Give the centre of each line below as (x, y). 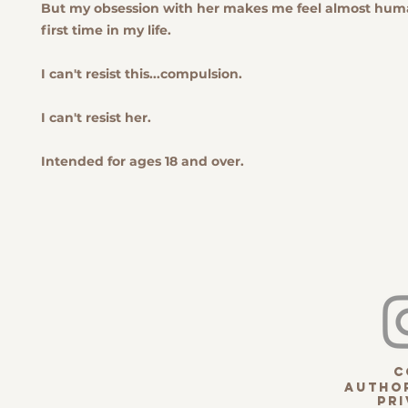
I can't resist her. (96, 118)
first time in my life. (106, 31)
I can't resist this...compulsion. (142, 74)
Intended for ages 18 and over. (143, 162)
